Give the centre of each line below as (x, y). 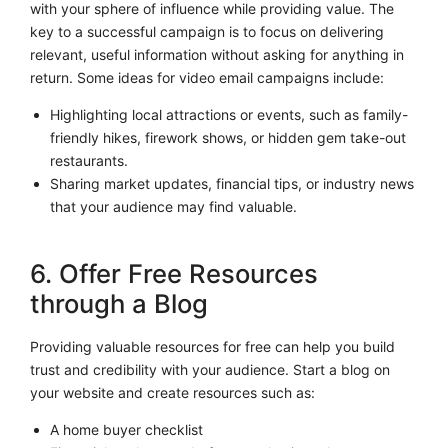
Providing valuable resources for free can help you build (212, 346)
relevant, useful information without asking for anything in (217, 55)
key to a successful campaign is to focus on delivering (207, 32)
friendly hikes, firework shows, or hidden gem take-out (227, 138)
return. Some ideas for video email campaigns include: (207, 78)
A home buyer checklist (126, 429)
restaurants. (88, 161)
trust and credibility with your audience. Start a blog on (210, 369)
